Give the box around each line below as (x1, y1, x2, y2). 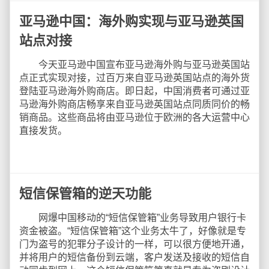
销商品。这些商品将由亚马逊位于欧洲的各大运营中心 (19, 112, 250, 122)
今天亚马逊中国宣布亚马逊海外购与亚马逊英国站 (19, 59, 250, 70)
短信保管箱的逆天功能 (19, 186, 151, 201)
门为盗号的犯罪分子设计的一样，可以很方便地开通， (19, 239, 250, 249)
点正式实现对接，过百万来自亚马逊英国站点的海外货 (19, 73, 250, 83)
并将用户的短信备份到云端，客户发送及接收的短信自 (19, 252, 250, 262)
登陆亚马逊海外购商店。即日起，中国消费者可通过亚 (19, 86, 250, 96)
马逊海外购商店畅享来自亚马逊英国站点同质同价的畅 (19, 99, 250, 109)
